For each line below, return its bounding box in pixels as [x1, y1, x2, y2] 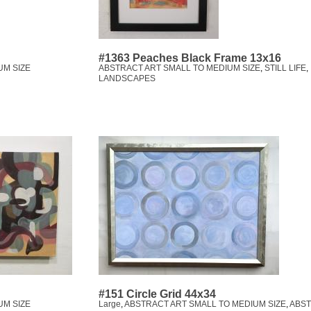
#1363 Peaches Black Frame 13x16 [99, 52, 281, 65]
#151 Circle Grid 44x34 [99, 288, 216, 301]
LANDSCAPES [99, 74, 155, 84]
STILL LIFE [264, 63, 306, 74]
